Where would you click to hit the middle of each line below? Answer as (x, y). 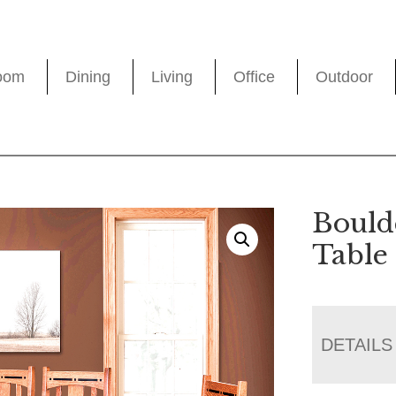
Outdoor (345, 77)
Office (255, 77)
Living (172, 77)
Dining (88, 77)
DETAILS (357, 344)
